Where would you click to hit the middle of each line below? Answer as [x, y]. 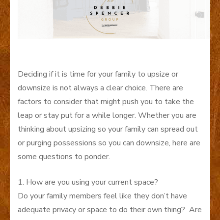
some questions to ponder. [64, 156]
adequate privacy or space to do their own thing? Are [110, 209]
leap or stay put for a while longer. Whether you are [107, 115]
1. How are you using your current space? [88, 182]
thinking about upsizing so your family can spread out [108, 129]
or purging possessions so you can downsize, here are [109, 143]
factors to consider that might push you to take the [106, 101]
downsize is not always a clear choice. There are [100, 88]
